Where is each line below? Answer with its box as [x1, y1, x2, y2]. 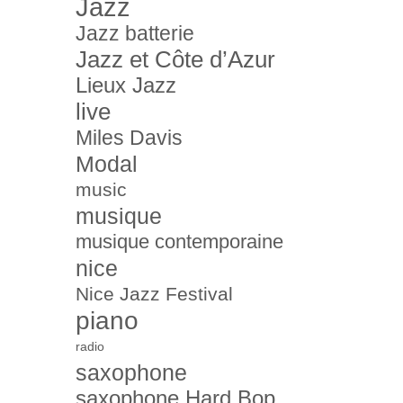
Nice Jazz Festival [76, 283, 233, 304]
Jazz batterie [76, 22, 194, 45]
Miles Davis [76, 126, 183, 149]
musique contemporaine [76, 230, 283, 253]
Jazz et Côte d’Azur [76, 46, 275, 73]
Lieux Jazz [76, 73, 176, 97]
